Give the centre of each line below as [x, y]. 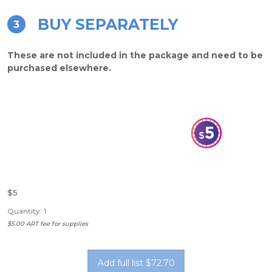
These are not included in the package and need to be [135, 55]
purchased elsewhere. [59, 68]
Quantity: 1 [27, 211]
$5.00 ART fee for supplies [48, 224]
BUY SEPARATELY [108, 24]
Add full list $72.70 [136, 263]
